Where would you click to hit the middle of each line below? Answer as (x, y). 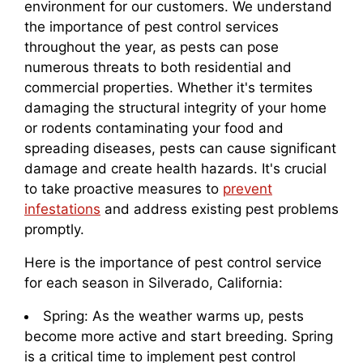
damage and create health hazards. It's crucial (175, 169)
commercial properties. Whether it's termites (169, 88)
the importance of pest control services (152, 27)
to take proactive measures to (124, 189)
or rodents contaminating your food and (154, 128)
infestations (62, 209)
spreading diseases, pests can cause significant (180, 149)
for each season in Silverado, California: (154, 283)
